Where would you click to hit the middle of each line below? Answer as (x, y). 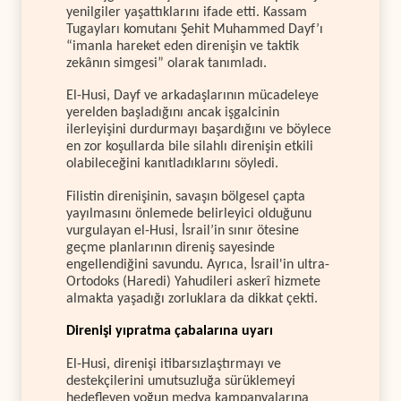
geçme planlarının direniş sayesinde (171, 247)
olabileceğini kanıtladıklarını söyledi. (172, 164)
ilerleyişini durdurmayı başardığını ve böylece (199, 130)
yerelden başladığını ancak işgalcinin (173, 113)
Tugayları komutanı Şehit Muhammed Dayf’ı (195, 30)
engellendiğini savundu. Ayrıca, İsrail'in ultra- (198, 264)
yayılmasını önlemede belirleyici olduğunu (189, 213)
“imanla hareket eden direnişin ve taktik (183, 47)
